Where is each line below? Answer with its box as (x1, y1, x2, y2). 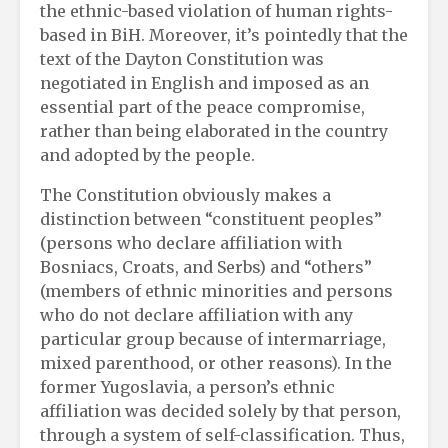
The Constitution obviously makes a (40, 184, 331, 205)
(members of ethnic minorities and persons (40, 280, 393, 301)
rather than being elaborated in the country (40, 120, 388, 141)
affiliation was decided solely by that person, (40, 400, 401, 421)
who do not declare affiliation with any (40, 304, 353, 325)
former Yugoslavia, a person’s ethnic (40, 376, 335, 397)
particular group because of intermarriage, (40, 328, 386, 349)
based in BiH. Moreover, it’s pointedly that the (40, 24, 408, 45)
